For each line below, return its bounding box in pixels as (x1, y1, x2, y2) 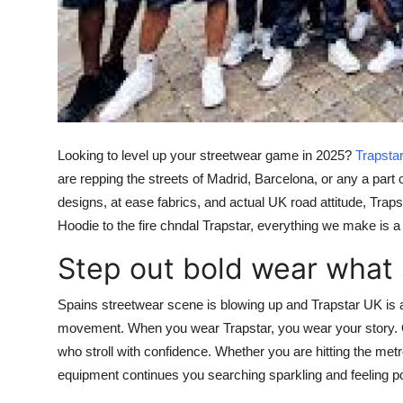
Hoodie (58, 218, 99, 234)
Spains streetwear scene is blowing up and (58, 297, 311, 313)
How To (13, 50, 67, 68)
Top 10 (13, 6, 59, 24)
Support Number (13, 94, 128, 112)
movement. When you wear (58, 320, 223, 336)
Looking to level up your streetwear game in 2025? (58, 148, 355, 164)
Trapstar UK (311, 297, 382, 313)
